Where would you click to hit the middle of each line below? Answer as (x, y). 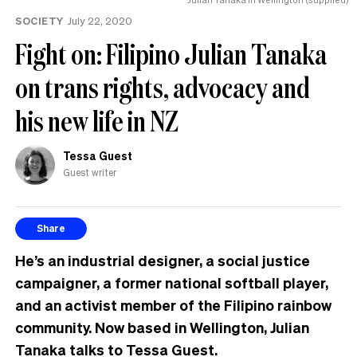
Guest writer (90, 172)
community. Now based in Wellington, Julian (162, 327)
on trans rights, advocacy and (163, 87)
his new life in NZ (97, 120)
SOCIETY (39, 20)
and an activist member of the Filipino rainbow (173, 304)
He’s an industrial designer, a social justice (163, 260)
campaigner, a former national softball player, (172, 282)
